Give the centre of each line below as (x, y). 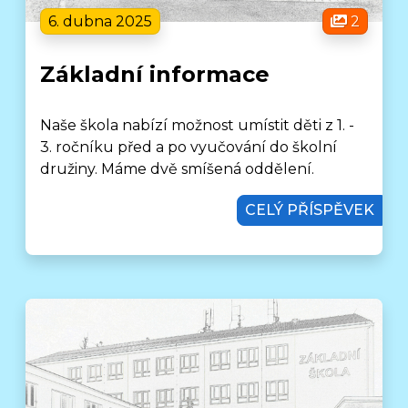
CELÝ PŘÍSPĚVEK (309, 210)
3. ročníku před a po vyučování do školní (189, 147)
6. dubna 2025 (101, 21)
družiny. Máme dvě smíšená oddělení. (178, 169)
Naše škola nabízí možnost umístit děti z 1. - (198, 125)
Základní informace (155, 74)
